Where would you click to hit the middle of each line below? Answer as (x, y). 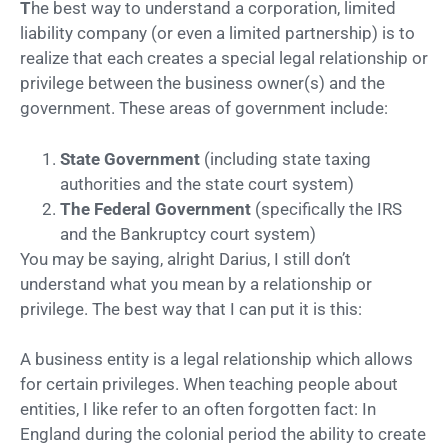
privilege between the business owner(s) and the (202, 83)
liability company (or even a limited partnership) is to (217, 33)
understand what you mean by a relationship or (196, 283)
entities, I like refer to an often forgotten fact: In (198, 409)
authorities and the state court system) (207, 183)
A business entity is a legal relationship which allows (216, 359)
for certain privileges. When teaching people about (209, 384)
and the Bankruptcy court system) (188, 233)
